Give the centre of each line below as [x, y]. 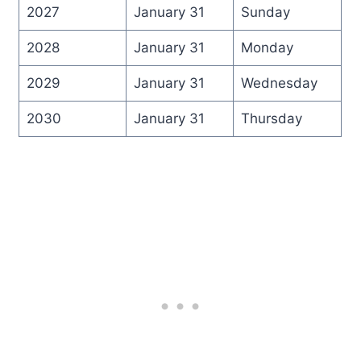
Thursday [271, 118]
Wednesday [279, 83]
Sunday [265, 12]
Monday [267, 47]
